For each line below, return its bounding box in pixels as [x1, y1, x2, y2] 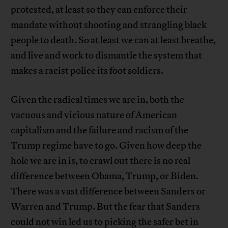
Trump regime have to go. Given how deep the [11, 139, 202, 152]
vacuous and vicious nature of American [11, 109, 178, 122]
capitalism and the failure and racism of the [11, 124, 189, 137]
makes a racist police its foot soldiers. [11, 65, 164, 77]
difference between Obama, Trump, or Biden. [11, 170, 199, 183]
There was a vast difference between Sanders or [11, 185, 206, 198]
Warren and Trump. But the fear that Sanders [11, 201, 201, 213]
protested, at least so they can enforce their [11, 4, 188, 16]
